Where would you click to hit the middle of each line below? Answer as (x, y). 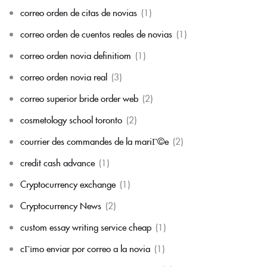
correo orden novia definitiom (76, 55)
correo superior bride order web (79, 98)
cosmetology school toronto (71, 119)
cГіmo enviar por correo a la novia (85, 248)
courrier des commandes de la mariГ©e (94, 141)
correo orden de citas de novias (79, 12)
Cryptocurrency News (61, 205)
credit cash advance (58, 162)
